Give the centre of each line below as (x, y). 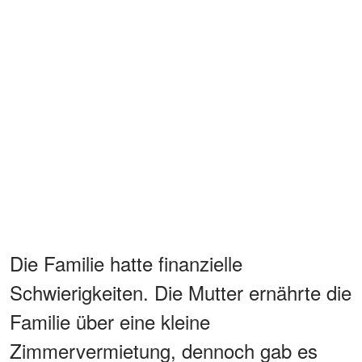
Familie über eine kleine (110, 322)
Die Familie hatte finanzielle (126, 263)
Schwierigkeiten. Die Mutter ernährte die (181, 293)
